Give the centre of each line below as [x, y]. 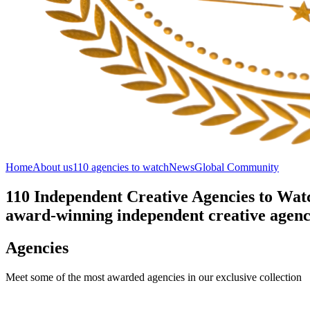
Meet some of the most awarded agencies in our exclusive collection [154, 277]
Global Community [237, 167]
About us [53, 167]
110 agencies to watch [121, 167]
